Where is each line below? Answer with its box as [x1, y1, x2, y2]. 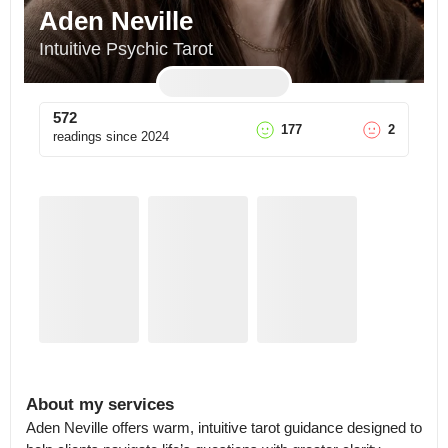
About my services [26, 395, 174, 414]
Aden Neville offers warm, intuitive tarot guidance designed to [26, 419, 422, 436]
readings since [53, 129, 137, 144]
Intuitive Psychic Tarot [39, 39, 213, 59]
